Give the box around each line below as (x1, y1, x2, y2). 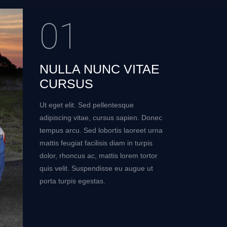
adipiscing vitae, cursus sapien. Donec (39, 113, 162, 122)
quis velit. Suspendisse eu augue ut (39, 164, 153, 172)
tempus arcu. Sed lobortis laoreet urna (39, 126, 163, 134)
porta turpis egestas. (39, 177, 105, 185)
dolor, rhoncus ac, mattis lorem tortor (39, 152, 158, 160)
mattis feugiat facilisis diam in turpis (39, 139, 153, 147)
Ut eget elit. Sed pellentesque (39, 101, 134, 109)
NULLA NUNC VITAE (39, 62, 160, 76)
